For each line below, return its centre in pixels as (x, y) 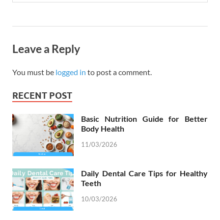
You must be (34, 72)
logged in (71, 72)
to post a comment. (119, 72)
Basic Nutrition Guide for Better (144, 118)
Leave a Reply (46, 49)
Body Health (103, 128)
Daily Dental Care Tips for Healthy (144, 173)
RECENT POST (42, 95)
